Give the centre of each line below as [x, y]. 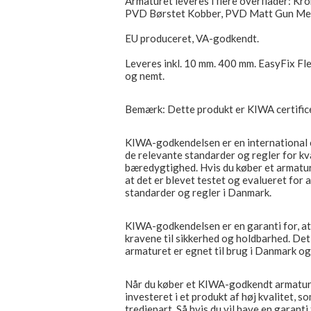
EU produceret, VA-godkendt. [192, 39]
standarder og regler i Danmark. [198, 193]
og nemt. [145, 76]
